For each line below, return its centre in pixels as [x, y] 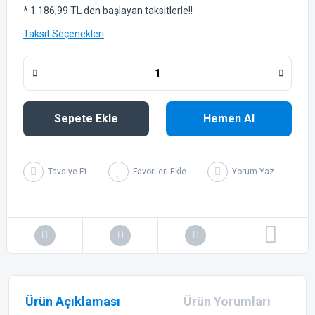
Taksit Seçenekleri [64, 33]
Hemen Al [229, 118]
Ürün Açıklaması [73, 301]
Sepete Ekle [86, 118]
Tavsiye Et [67, 172]
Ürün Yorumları [227, 301]
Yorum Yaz [253, 172]
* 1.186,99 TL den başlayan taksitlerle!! [108, 10]
